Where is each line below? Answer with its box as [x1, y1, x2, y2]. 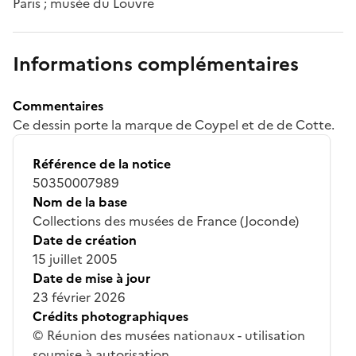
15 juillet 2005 [33, 249, 118, 269]
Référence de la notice [33, 153, 171, 173]
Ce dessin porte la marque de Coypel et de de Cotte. [13, 114, 335, 134]
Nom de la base [33, 192, 127, 211]
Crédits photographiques [33, 306, 188, 326]
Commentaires [13, 95, 103, 115]
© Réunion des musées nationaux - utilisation [33, 325, 305, 345]
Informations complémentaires [13, 49, 299, 79]
